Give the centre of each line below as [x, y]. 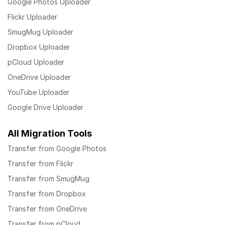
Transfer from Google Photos [57, 149]
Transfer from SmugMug [48, 179]
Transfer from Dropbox [47, 194]
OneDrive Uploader [39, 77]
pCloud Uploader [36, 62]
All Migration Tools [50, 134]
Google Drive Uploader [45, 107]
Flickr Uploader [32, 17]
